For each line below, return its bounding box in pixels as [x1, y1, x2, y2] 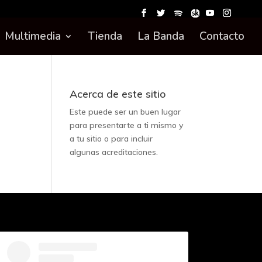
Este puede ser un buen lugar [70, 106, 181, 117]
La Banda [137, 29, 184, 44]
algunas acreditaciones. [70, 147, 158, 157]
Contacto [199, 29, 244, 44]
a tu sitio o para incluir [70, 133, 153, 144]
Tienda [88, 29, 122, 44]
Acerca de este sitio [70, 87, 167, 101]
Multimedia [5, 29, 61, 44]
